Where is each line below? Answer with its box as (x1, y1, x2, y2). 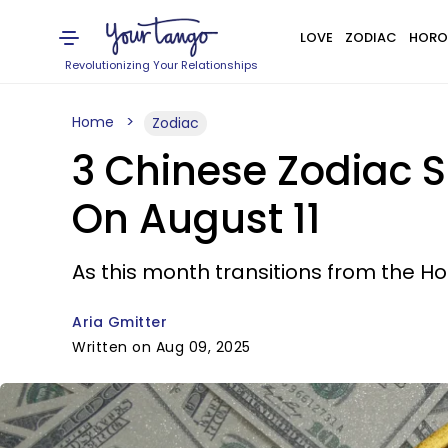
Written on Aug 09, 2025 (72, 337, 251, 357)
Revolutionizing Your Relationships (65, 57, 259, 73)
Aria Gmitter (72, 312, 167, 332)
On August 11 (72, 191, 321, 247)
